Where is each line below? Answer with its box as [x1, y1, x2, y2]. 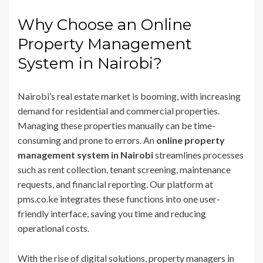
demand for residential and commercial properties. [18, 104, 220, 116]
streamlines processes [153, 149, 244, 160]
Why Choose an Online [18, 15, 191, 34]
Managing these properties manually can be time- [18, 119, 215, 131]
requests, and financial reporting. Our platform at [18, 178, 213, 190]
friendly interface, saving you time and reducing [18, 207, 206, 219]
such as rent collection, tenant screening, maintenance [18, 163, 231, 175]
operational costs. [18, 222, 89, 234]
